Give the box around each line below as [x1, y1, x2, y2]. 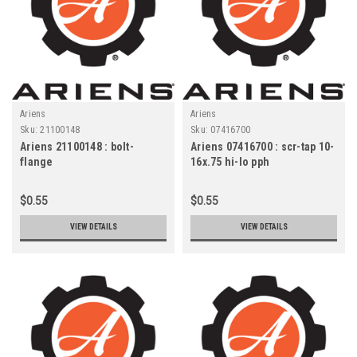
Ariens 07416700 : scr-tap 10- [190, 139, 335, 153]
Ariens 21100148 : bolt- [20, 139, 134, 153]
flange [20, 155, 53, 168]
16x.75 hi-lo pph [190, 155, 269, 168]
